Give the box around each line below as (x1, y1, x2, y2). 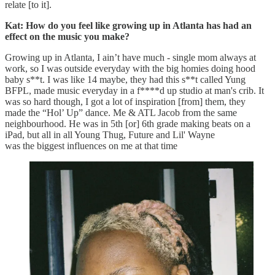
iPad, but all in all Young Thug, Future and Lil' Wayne (5, 129, 215, 140)
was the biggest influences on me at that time (5, 140, 180, 151)
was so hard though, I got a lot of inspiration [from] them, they (5, 96, 246, 107)
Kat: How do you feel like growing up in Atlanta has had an (5, 20, 252, 31)
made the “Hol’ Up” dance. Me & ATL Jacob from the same (5, 107, 237, 118)
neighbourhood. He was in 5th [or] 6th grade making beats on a (5, 118, 250, 129)
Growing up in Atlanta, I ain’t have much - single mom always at (5, 52, 256, 63)
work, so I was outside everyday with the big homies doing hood (5, 63, 255, 74)
